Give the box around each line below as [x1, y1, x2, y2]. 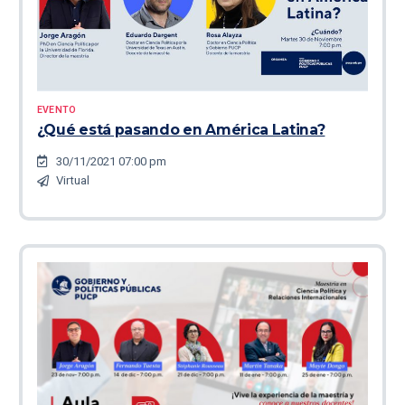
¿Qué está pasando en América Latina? [36, 121, 325, 139]
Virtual [55, 174, 89, 188]
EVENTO [36, 104, 77, 117]
